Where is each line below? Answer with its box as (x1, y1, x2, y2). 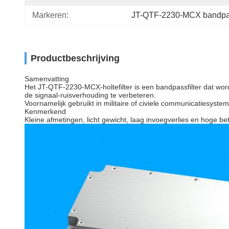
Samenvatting (25, 75, 69, 83)
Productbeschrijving (31, 53, 120, 63)
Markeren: (32, 11, 68, 19)
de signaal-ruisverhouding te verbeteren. (25, 91, 156, 99)
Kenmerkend (25, 107, 66, 116)
